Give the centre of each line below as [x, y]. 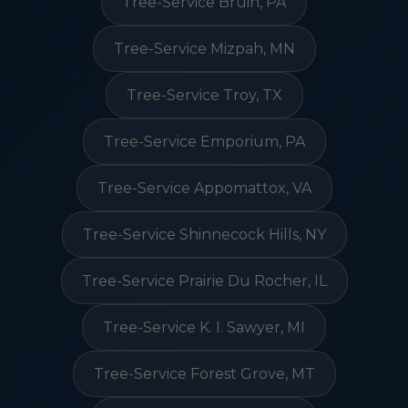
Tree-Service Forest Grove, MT [204, 374]
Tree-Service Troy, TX [204, 95]
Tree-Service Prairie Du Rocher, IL [204, 281]
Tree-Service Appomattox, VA [204, 188]
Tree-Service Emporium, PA [204, 142]
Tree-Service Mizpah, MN [204, 49]
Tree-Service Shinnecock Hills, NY [204, 235]
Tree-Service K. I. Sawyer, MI [204, 327]
